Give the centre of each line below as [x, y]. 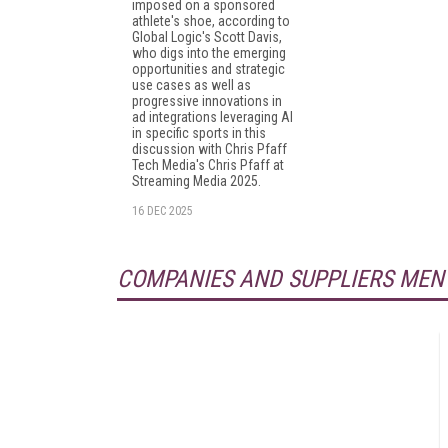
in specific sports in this [199, 132]
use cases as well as [191, 84]
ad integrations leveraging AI [212, 116]
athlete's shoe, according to [211, 20]
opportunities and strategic [208, 68]
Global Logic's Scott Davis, [207, 36]
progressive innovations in [207, 100]
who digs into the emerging [209, 52]
